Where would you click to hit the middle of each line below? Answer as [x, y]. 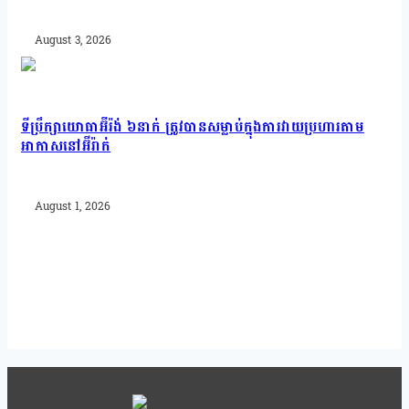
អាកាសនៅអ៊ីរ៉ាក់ [66, 145]
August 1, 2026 [73, 206]
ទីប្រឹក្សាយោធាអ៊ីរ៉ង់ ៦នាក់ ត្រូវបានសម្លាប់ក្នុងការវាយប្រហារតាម [193, 126]
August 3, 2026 [73, 40]
